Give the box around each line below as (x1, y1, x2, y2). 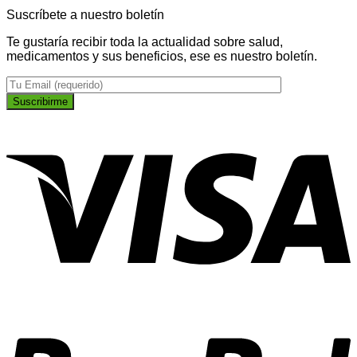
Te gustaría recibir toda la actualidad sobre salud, (6, 34, 283, 49)
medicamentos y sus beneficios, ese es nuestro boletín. (6, 49, 317, 63)
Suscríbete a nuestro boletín (6, 7, 164, 22)
